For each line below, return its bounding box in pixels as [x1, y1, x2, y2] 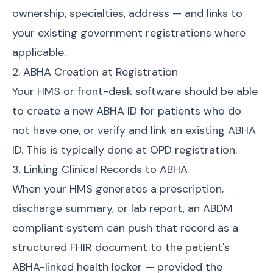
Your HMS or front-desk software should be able [12, 84, 258, 99]
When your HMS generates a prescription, [12, 182, 224, 196]
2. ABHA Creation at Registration [12, 65, 178, 79]
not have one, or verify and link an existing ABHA [12, 123, 256, 138]
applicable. [12, 45, 66, 60]
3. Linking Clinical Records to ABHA [12, 162, 188, 177]
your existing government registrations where [12, 26, 246, 40]
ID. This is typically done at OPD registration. [12, 143, 237, 157]
